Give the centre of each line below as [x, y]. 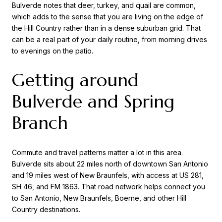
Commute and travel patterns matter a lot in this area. [97, 152]
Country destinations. [46, 209]
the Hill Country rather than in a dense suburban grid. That [106, 28]
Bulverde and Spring [93, 102]
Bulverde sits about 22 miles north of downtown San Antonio [110, 164]
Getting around [75, 80]
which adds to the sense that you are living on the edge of [108, 16]
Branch [40, 123]
